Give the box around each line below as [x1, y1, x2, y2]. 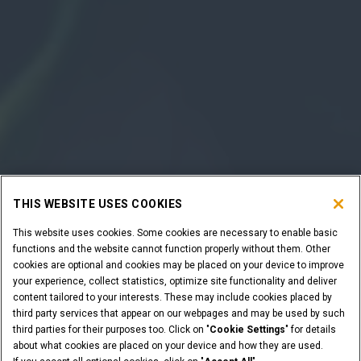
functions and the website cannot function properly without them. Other [13, 243, 330, 255]
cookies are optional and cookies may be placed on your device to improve [13, 259, 344, 271]
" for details [285, 324, 336, 335]
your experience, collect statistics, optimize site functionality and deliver [13, 276, 337, 287]
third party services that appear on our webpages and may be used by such [13, 308, 345, 319]
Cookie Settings [210, 324, 285, 335]
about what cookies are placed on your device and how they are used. [13, 340, 323, 351]
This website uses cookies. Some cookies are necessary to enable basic [13, 227, 338, 239]
